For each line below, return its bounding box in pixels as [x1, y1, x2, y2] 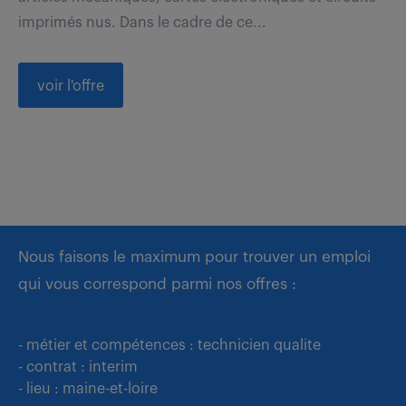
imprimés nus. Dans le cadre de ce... [18, 14, 266, 30]
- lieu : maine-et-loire [18, 381, 158, 396]
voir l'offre [37, 78, 104, 93]
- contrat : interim [18, 359, 138, 374]
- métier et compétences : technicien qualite [18, 337, 321, 353]
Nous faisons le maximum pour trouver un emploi [18, 248, 371, 265]
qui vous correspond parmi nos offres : [18, 275, 296, 292]
